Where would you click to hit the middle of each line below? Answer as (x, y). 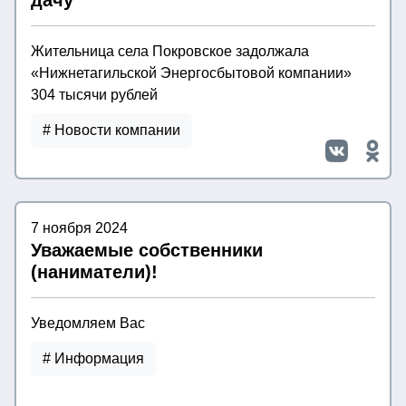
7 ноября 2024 (79, 228)
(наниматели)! (94, 272)
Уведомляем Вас (88, 324)
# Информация (93, 359)
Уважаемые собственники (147, 251)
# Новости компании (111, 130)
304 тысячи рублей (94, 95)
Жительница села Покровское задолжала (170, 52)
